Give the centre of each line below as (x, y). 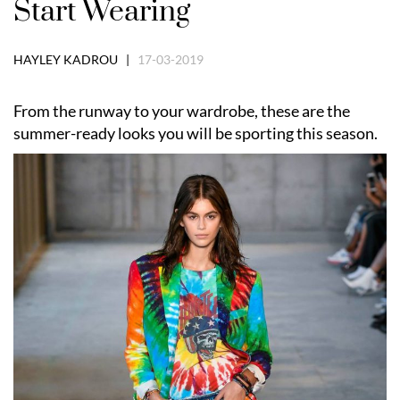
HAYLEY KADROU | (75, 59)
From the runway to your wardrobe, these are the (182, 110)
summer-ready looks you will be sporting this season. (196, 133)
